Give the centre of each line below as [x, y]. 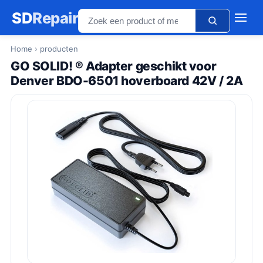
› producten [55, 49]
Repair [55, 18]
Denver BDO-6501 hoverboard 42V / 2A [127, 81]
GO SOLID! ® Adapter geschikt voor [114, 66]
